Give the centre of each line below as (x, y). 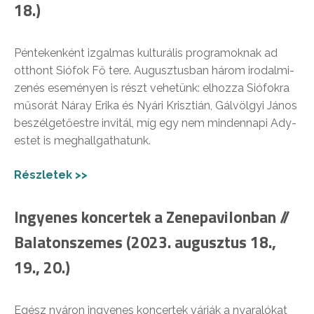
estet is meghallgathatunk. (82, 141)
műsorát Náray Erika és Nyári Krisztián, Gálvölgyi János (156, 106)
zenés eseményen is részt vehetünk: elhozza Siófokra (152, 88)
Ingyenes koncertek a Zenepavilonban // (152, 217)
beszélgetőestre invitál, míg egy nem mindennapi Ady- (155, 123)
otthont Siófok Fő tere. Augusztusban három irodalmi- (154, 71)
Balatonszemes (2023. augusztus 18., (145, 243)
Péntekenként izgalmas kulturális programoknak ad (146, 53)
